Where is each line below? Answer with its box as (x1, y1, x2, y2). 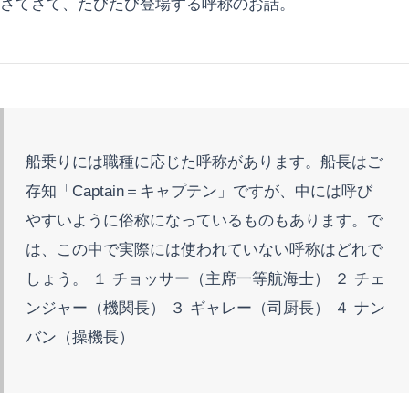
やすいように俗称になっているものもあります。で (26, 211, 383, 229)
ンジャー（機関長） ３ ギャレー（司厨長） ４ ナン (26, 299, 385, 317)
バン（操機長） (26, 328, 134, 346)
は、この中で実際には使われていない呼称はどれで (26, 240, 383, 258)
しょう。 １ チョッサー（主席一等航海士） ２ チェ (26, 269, 385, 288)
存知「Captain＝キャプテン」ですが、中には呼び (26, 182, 372, 200)
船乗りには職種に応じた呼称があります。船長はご (26, 152, 383, 171)
